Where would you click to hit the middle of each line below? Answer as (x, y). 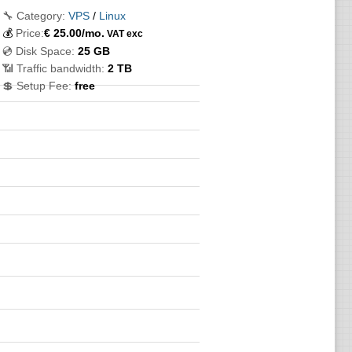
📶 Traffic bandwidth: (53, 68)
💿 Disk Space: (38, 51)
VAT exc (123, 33)
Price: (29, 33)
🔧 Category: (33, 16)
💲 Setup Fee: (37, 86)
